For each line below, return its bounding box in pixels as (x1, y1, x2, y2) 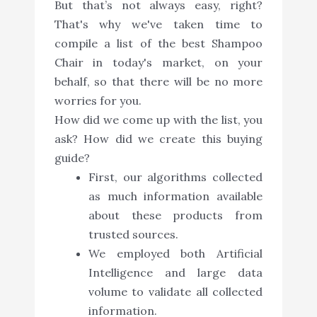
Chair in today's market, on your (54, 54, 263, 69)
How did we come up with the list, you (54, 112, 263, 127)
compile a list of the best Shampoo (54, 35, 263, 50)
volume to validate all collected (88, 284, 263, 299)
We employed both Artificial (88, 246, 263, 260)
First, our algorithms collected (88, 169, 263, 184)
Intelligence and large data (88, 265, 263, 279)
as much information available (88, 188, 263, 203)
